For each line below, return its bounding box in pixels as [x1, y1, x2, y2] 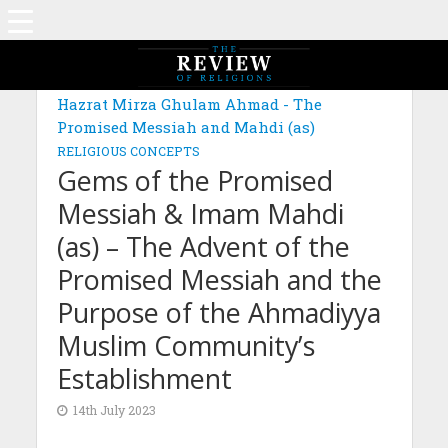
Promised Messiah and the [56, 261, 382, 298]
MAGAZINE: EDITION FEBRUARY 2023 [56, 71, 332, 91]
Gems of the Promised [56, 162, 333, 199]
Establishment [56, 360, 232, 397]
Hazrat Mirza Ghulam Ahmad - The [56, 94, 322, 114]
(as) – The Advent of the [56, 228, 350, 265]
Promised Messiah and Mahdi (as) [56, 117, 315, 137]
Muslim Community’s [56, 327, 315, 364]
